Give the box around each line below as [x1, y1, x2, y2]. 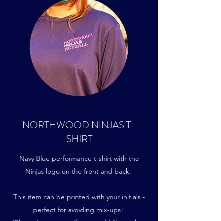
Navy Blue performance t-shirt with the [19, 154, 139, 163]
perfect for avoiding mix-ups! [33, 205, 125, 214]
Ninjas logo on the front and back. [25, 167, 133, 176]
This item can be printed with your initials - [13, 192, 145, 201]
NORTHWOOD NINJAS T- [22, 118, 136, 132]
